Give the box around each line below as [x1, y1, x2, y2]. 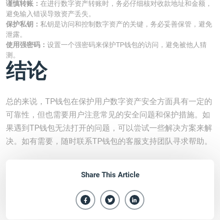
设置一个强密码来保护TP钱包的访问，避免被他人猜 [47, 41, 207, 49]
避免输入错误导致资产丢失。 [6, 10, 95, 18]
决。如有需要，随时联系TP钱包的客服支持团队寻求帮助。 [6, 137, 212, 146]
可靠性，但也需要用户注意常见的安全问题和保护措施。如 [6, 110, 210, 119]
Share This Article [81, 170, 139, 179]
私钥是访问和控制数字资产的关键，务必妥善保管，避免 [40, 20, 212, 28]
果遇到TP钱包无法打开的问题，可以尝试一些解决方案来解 [6, 123, 212, 133]
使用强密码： [6, 41, 47, 49]
